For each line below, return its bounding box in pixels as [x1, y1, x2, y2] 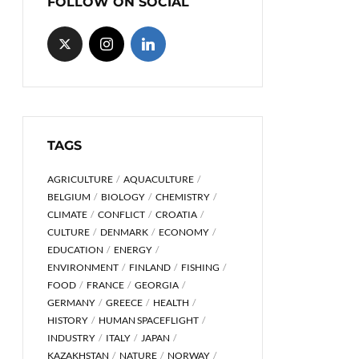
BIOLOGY [101, 191, 145, 203]
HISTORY [47, 314, 88, 326]
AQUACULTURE [123, 173, 194, 185]
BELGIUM [47, 191, 91, 203]
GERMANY [47, 296, 95, 309]
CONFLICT [98, 208, 145, 220]
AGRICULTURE [47, 173, 113, 185]
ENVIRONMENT [47, 261, 119, 273]
